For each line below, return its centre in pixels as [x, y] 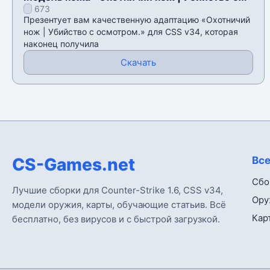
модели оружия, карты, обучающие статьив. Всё [119, 205]
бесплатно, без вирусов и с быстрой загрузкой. [116, 219]
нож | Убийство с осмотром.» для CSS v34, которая [131, 32]
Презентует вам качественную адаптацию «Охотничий [137, 20]
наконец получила [61, 44]
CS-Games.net [74, 165]
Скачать [138, 63]
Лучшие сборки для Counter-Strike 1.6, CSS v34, [118, 190]
